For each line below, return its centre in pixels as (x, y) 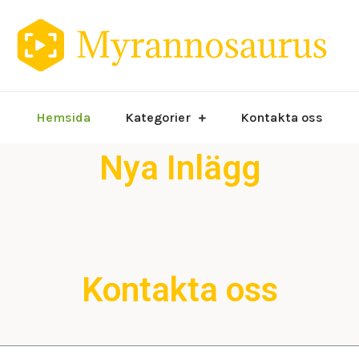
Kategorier (158, 117)
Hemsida (63, 117)
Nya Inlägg (179, 168)
